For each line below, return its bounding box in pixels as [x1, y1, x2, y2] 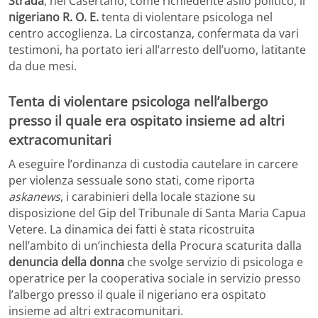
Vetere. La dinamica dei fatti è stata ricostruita [9, 221, 255, 237]
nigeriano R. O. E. [9, 9, 99, 26]
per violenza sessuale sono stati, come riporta [9, 172, 255, 188]
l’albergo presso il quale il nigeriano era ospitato [9, 286, 266, 302]
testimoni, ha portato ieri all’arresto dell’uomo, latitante [9, 42, 306, 58]
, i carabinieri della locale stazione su [60, 188, 256, 204]
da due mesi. [9, 58, 77, 75]
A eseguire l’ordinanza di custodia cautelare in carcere [9, 155, 298, 172]
